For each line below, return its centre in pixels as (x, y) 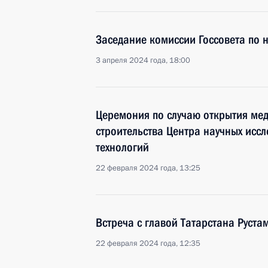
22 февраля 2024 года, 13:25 (148, 168)
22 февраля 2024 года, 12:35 (148, 243)
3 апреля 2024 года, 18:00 (143, 60)
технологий (122, 147)
